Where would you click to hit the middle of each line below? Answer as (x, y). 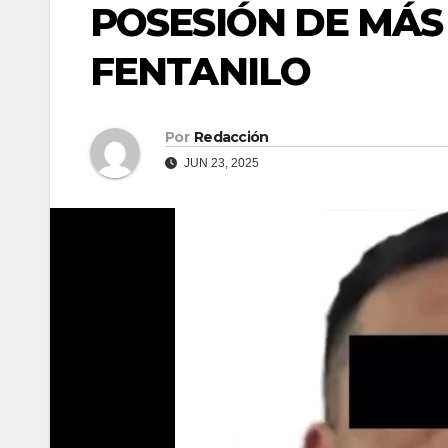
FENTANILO (200, 71)
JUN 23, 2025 (220, 163)
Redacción (231, 137)
